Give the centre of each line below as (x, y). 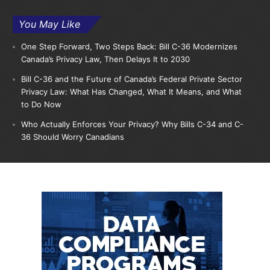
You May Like (50, 24)
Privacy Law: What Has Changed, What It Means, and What (132, 92)
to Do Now (42, 104)
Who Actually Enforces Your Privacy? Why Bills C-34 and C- (133, 124)
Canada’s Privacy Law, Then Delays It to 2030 (106, 59)
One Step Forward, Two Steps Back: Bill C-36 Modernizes (130, 46)
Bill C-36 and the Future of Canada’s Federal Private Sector (132, 79)
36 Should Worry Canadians (73, 137)
